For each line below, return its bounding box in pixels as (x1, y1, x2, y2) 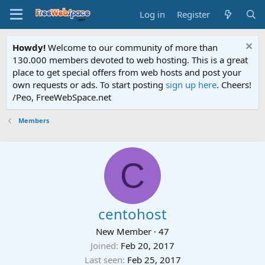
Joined (91, 240, 116, 251)
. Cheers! (216, 79, 251, 91)
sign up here (166, 79, 216, 91)
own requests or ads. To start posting (12, 79, 166, 91)
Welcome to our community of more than (46, 41, 218, 53)
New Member (96, 225, 151, 237)
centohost (98, 204, 167, 224)
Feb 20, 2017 (121, 240, 174, 251)
